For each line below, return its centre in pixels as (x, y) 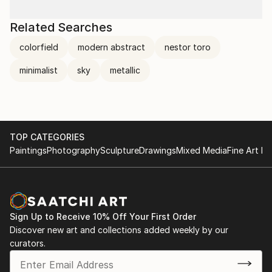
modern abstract (111, 47)
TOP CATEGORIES (47, 137)
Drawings (158, 150)
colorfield (39, 47)
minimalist (39, 70)
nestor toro (188, 47)
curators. (28, 243)
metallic (125, 70)
